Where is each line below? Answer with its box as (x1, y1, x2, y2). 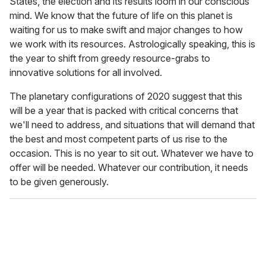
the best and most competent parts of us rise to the (9, 132, 227, 145)
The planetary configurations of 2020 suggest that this (9, 90, 242, 102)
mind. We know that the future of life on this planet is (9, 9, 233, 21)
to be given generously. (9, 175, 109, 188)
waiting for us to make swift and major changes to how (9, 23, 243, 36)
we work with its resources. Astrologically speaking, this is (9, 37, 255, 50)
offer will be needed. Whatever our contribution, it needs (9, 161, 248, 173)
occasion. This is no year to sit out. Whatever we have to (9, 147, 254, 159)
